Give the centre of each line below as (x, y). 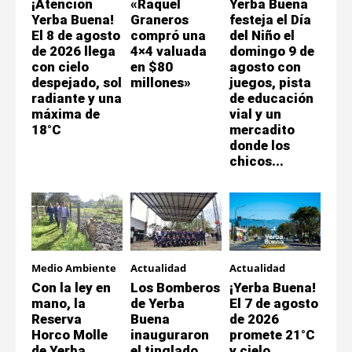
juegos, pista (270, 82)
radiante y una (77, 98)
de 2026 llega (73, 51)
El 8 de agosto (76, 35)
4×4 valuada (169, 51)
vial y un (255, 114)
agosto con (265, 66)
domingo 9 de (272, 51)
